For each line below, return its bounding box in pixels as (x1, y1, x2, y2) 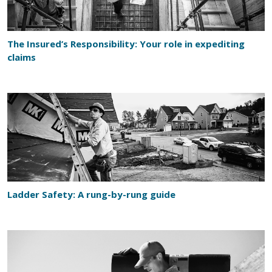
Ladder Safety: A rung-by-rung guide (7, 188, 175, 201)
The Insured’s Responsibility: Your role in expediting (7, 38, 245, 50)
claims (7, 51, 36, 64)
